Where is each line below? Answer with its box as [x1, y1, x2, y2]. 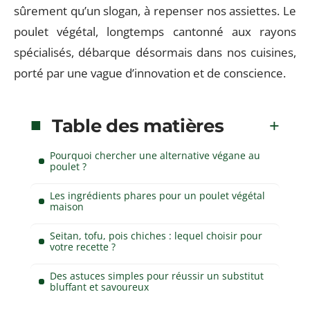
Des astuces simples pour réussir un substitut [50, 268, 264, 282]
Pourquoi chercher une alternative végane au [50, 148, 260, 162]
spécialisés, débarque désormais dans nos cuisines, [14, 44, 296, 60]
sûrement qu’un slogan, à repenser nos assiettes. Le [14, 3, 296, 19]
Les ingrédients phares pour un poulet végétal [50, 188, 265, 202]
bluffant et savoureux [50, 280, 149, 293]
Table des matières [52, 114, 224, 137]
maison [50, 199, 84, 213]
